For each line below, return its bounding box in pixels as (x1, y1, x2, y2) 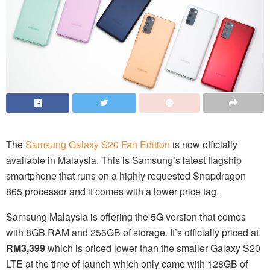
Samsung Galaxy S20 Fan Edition (25, 137, 170, 152)
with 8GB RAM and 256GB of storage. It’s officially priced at (6, 225, 259, 240)
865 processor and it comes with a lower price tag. (6, 184, 219, 199)
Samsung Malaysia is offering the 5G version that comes (6, 210, 246, 224)
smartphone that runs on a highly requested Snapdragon (6, 169, 246, 183)
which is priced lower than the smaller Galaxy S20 (45, 241, 260, 256)
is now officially (170, 137, 237, 152)
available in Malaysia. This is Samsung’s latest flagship (6, 153, 242, 168)
